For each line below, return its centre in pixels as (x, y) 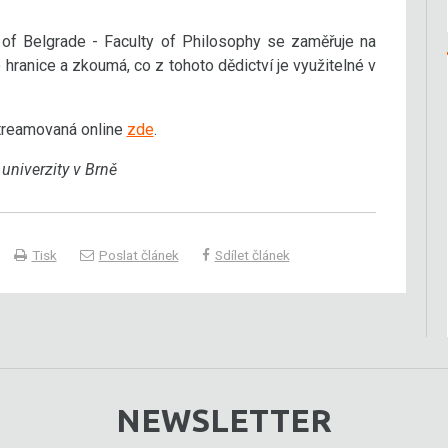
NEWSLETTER (224, 420)
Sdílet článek (252, 255)
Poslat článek (138, 255)
